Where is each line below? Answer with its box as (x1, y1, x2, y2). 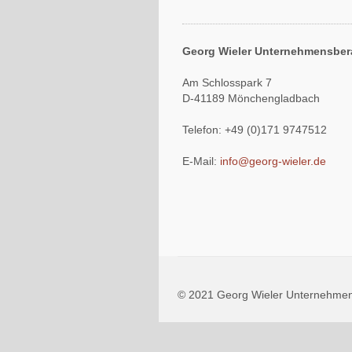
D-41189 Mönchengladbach (182, 93, 320, 104)
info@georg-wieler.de (220, 156, 326, 167)
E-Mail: (182, 156, 220, 167)
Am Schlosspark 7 (182, 77, 272, 89)
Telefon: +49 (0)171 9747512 (182, 124, 327, 136)
